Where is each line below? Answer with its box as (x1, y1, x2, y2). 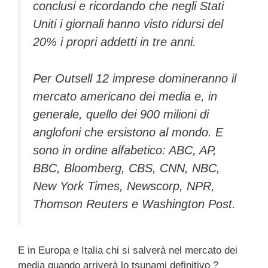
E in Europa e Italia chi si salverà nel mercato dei (18, 245, 237, 257)
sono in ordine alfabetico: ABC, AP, (33, 143, 217, 157)
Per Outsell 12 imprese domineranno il (33, 71, 236, 85)
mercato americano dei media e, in (33, 89, 217, 103)
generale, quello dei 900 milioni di (33, 107, 209, 121)
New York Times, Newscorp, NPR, (33, 179, 215, 193)
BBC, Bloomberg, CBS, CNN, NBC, (33, 161, 220, 175)
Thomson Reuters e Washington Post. (33, 197, 236, 211)
